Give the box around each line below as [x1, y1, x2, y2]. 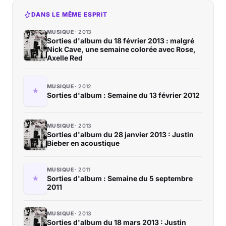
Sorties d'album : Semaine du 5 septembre [47, 174, 193, 183]
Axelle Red [47, 53, 83, 63]
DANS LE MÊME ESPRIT [31, 11, 107, 19]
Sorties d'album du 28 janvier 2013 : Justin [47, 130, 194, 139]
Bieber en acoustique [47, 139, 120, 148]
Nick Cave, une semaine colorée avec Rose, [47, 45, 196, 54]
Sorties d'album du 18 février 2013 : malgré [47, 36, 194, 45]
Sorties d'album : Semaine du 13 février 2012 [47, 90, 200, 99]
